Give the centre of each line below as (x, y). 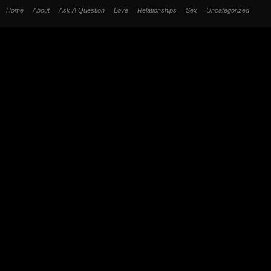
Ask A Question (82, 11)
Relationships (157, 11)
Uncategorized (228, 11)
